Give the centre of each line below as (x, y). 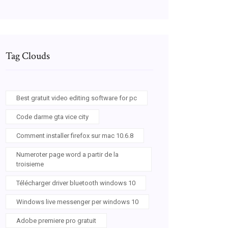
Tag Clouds (28, 56)
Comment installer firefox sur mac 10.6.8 (75, 136)
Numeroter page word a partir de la (67, 154)
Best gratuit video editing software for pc (77, 98)
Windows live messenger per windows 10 (77, 202)
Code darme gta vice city (52, 117)
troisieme (30, 164)
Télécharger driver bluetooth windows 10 (76, 183)
